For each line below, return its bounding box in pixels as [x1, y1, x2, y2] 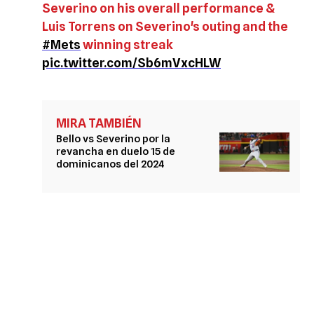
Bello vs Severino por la [56, 132, 170, 145]
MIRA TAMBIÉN [56, 115, 142, 130]
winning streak [81, 36, 173, 52]
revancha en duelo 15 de [56, 144, 175, 158]
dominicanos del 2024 [56, 157, 165, 170]
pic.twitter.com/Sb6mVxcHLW [42, 55, 221, 70]
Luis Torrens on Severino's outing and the [42, 18, 288, 34]
